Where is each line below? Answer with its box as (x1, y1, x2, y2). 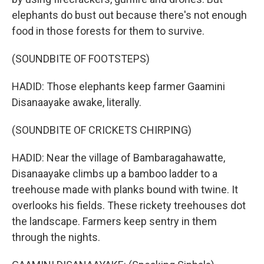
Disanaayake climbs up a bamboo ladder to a (12, 167, 217, 180)
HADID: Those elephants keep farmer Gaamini (12, 80, 225, 93)
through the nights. (12, 231, 100, 243)
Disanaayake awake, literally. (12, 96, 141, 108)
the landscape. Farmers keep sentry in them (12, 215, 217, 227)
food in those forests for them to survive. (12, 25, 204, 37)
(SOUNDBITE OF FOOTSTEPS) (12, 52, 150, 65)
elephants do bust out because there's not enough (12, 9, 247, 21)
